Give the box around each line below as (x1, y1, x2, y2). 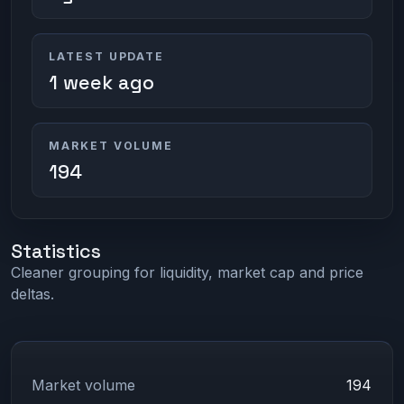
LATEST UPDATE (48, 50, 165, 64)
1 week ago (48, 70, 154, 96)
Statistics (11, 238, 101, 263)
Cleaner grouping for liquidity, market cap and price (11, 262, 363, 281)
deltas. (11, 284, 54, 303)
